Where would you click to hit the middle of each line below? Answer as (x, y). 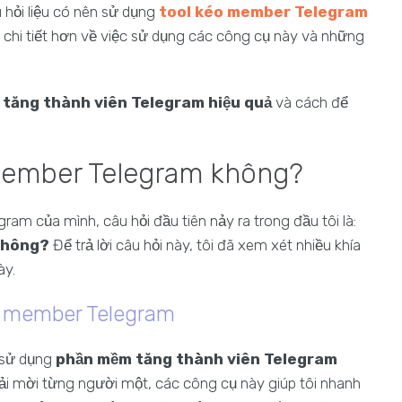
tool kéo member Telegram (263, 12)
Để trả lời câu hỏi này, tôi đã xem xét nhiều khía (205, 245)
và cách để (310, 102)
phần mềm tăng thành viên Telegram (197, 359)
